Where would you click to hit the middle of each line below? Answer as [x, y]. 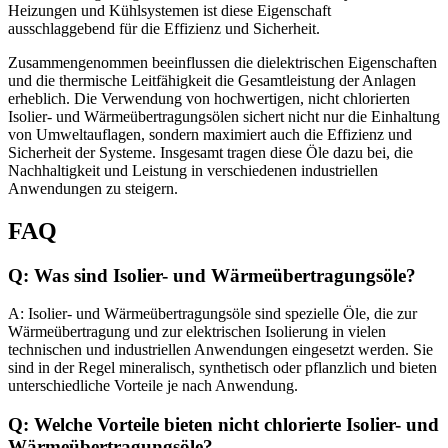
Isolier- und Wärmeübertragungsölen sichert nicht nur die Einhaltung [224, 116]
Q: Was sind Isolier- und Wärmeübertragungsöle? [212, 275]
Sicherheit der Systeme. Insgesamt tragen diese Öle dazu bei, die [210, 152]
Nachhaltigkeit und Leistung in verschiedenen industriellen [193, 170]
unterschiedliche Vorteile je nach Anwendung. [153, 386]
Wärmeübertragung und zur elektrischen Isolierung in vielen [197, 332]
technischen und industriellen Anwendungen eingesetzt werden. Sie [220, 350]
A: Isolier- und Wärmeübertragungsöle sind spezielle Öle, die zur [212, 314]
